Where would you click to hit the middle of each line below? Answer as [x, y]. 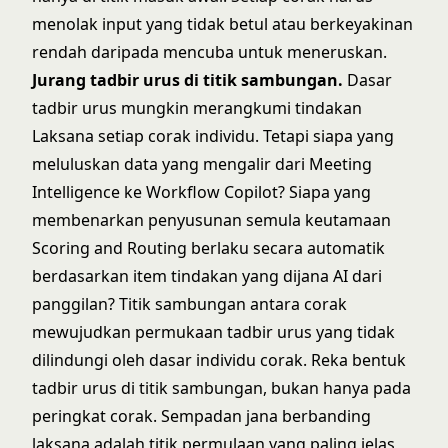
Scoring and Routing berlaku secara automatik [208, 248]
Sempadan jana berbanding [266, 416]
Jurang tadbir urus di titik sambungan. [187, 80]
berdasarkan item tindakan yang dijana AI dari [207, 276]
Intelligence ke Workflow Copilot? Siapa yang [201, 192]
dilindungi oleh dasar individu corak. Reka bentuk [219, 360]
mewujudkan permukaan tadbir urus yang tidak [213, 332]
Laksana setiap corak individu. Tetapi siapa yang [213, 136]
